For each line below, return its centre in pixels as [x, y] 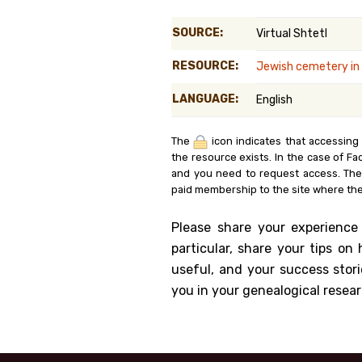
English [274, 100]
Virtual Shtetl [292, 34]
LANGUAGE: [205, 99]
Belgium [333, 60]
